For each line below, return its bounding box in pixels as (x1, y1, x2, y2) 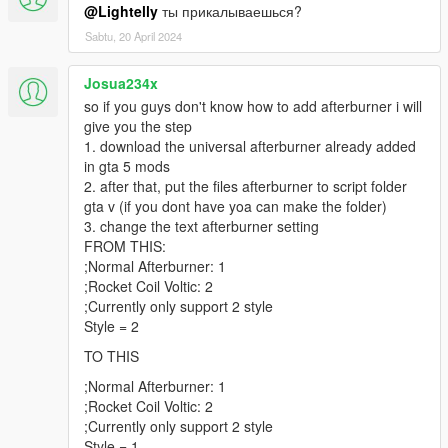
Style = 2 (84, 315, 139, 336)
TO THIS (84, 345, 139, 366)
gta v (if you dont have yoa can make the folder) (84, 195, 387, 216)
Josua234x (84, 72, 158, 93)
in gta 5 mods (84, 155, 170, 176)
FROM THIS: (84, 235, 166, 256)
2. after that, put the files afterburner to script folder (84, 175, 407, 196)
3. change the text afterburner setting (84, 215, 319, 236)
